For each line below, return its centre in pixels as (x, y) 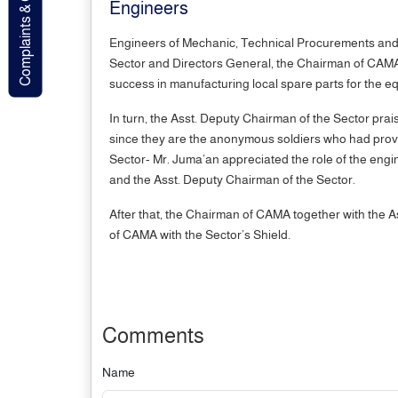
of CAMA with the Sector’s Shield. (212, 235)
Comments (153, 335)
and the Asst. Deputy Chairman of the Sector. (232, 179)
